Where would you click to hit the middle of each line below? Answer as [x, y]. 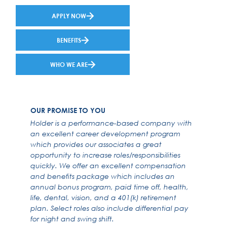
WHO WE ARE [69, 65]
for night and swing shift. [72, 218]
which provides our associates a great [96, 144]
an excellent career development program [105, 133]
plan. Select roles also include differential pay [109, 208]
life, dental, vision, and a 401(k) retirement [103, 197]
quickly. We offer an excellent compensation [108, 165]
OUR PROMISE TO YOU [68, 110]
